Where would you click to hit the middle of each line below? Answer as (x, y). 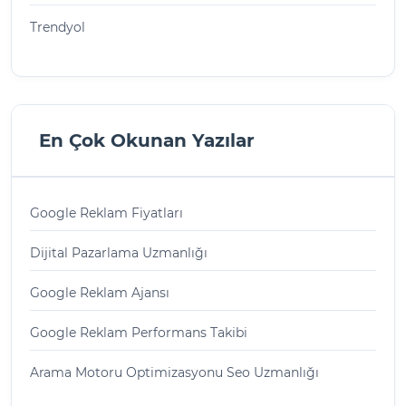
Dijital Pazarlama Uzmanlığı (119, 252)
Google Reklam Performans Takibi (139, 332)
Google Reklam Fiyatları (106, 213)
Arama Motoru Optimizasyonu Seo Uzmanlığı (174, 372)
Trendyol (58, 27)
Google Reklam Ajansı (100, 292)
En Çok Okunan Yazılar (147, 140)
